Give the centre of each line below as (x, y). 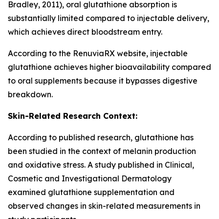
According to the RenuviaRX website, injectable (98, 53)
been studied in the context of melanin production (102, 151)
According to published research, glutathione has (101, 137)
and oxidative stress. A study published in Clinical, (101, 165)
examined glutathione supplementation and (91, 192)
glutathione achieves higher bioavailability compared (109, 67)
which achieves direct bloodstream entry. (85, 32)
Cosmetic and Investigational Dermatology (90, 178)
